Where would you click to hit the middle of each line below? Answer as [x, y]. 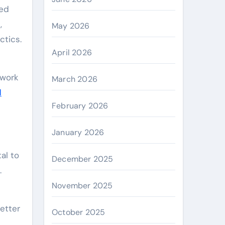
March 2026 [75, 79]
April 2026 [72, 52]
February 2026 [80, 106]
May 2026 [71, 26]
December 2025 [83, 159]
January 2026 [78, 132]
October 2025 [79, 212]
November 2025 [82, 186]
